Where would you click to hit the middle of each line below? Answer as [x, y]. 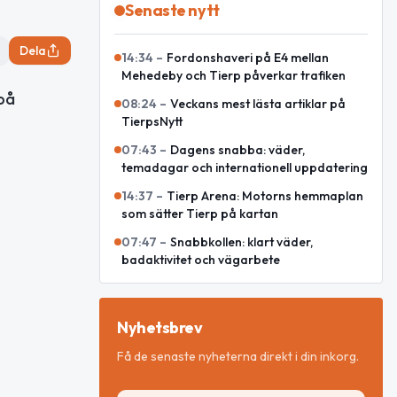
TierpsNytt [152, 121]
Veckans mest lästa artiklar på [258, 104]
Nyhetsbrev [160, 327]
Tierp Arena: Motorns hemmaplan [265, 196]
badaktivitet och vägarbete [201, 260]
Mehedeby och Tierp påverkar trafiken [234, 75]
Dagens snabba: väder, [237, 150]
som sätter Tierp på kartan [200, 214]
